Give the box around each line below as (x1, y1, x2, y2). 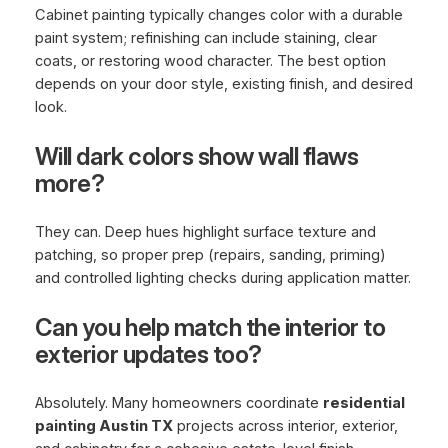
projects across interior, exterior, (172, 417, 398, 436)
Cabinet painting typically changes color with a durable (34, 6, 403, 25)
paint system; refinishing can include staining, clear (34, 29, 377, 48)
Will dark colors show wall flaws (34, 142, 359, 172)
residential (322, 394, 405, 413)
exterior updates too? (34, 340, 262, 370)
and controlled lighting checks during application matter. (34, 269, 411, 288)
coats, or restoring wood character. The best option (34, 52, 386, 71)
